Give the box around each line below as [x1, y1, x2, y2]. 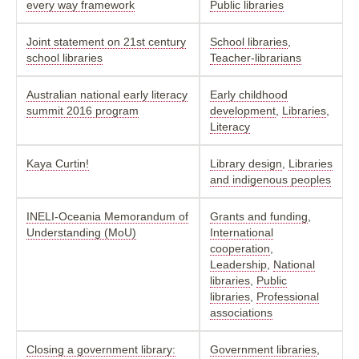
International [210, 225, 273, 239]
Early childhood [210, 87, 288, 101]
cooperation [210, 241, 270, 255]
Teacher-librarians [210, 50, 301, 64]
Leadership [210, 257, 267, 271]
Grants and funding [210, 209, 308, 223]
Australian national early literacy [26, 87, 188, 101]
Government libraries [210, 342, 317, 356]
